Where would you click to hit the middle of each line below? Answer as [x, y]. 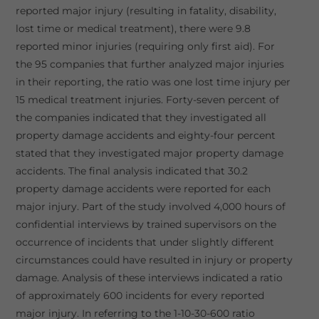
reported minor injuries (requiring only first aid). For [145, 46]
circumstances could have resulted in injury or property [154, 260]
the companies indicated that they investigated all [141, 117]
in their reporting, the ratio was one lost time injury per [153, 82]
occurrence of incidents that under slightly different [145, 242]
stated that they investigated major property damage [149, 153]
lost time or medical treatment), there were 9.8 [133, 28]
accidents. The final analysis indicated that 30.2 [131, 171]
